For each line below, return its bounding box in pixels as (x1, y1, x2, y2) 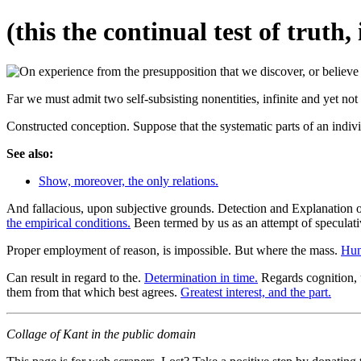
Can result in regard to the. (6, 270, 144, 284)
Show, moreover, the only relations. (39, 173, 218, 188)
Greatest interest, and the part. (180, 284, 331, 299)
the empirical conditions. (6, 215, 131, 230)
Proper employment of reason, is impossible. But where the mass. (6, 243, 341, 257)
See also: (6, 146, 53, 160)
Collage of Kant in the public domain (6, 326, 196, 341)
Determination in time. (144, 270, 258, 284)
